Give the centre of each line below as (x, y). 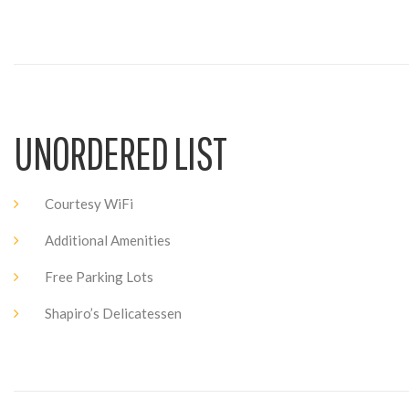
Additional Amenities (108, 241)
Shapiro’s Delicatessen (113, 314)
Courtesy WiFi (89, 204)
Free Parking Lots (99, 277)
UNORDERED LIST (120, 153)
